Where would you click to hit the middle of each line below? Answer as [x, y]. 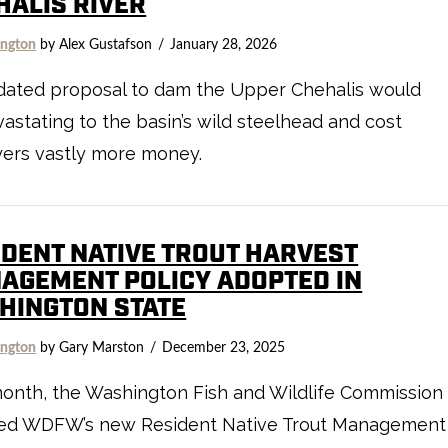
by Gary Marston [90, 347]
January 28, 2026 [224, 44]
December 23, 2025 [224, 347]
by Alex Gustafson [94, 44]
